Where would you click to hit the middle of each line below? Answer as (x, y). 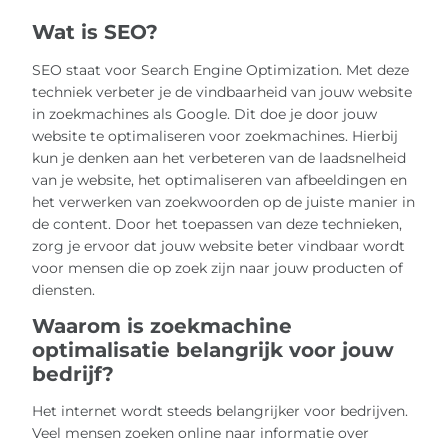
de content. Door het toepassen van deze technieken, (217, 223)
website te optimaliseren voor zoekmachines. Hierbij (215, 135)
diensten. (64, 289)
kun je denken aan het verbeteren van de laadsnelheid (219, 157)
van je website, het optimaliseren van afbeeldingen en (220, 179)
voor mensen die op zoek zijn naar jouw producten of (218, 267)
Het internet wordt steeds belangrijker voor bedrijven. (220, 411)
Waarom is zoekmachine (162, 325)
